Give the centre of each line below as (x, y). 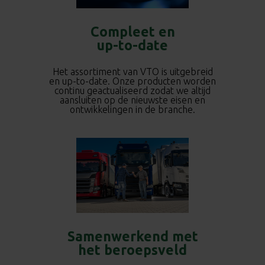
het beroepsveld (132, 250)
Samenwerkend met (132, 236)
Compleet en (132, 31)
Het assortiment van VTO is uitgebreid (132, 71)
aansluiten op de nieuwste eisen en (132, 100)
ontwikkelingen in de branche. (132, 109)
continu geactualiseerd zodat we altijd (132, 90)
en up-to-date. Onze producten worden (132, 81)
